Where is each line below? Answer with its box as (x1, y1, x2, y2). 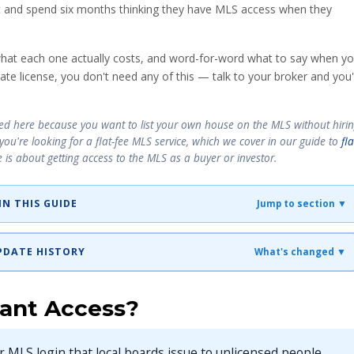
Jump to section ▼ (256, 198, 347, 210)
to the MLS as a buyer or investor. (113, 149, 277, 165)
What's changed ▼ (254, 246, 346, 258)
